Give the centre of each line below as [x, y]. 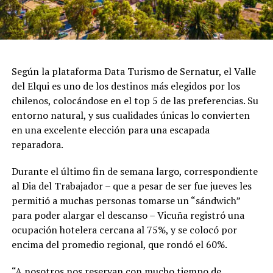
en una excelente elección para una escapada [110, 129]
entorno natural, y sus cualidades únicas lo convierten [130, 115]
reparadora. [37, 144]
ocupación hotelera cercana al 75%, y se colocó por [124, 229]
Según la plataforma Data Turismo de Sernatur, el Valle [133, 71]
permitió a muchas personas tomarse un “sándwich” [126, 200]
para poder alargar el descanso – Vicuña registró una [128, 215]
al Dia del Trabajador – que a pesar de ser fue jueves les [131, 186]
